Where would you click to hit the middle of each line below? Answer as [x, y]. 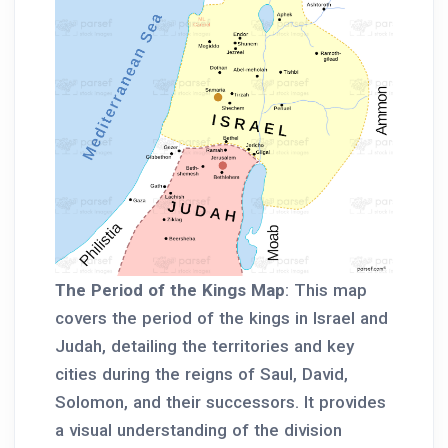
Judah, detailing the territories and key [204, 346]
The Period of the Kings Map [170, 290]
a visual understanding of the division [198, 430]
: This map [326, 290]
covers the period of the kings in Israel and [221, 318]
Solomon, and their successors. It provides [220, 402]
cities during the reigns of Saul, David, [201, 374]
